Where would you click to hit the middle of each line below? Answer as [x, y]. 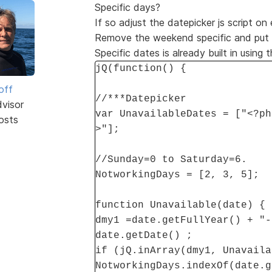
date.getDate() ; [144, 235]
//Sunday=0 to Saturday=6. [171, 159]
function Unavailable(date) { [180, 205]
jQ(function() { [141, 68]
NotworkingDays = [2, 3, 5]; [177, 175]
